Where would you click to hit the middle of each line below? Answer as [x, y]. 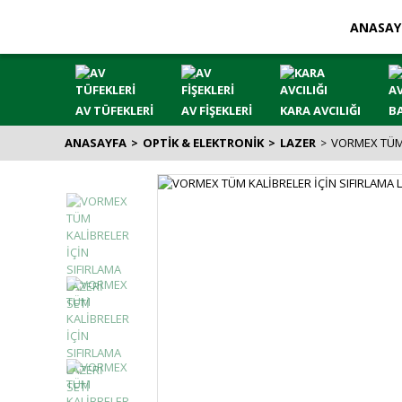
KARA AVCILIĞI [321, 110]
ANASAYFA [96, 143]
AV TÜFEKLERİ [114, 110]
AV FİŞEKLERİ [216, 110]
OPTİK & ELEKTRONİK [203, 143]
